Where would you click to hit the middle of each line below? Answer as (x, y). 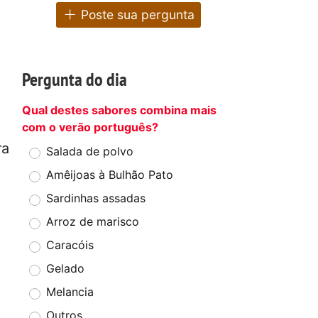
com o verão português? (90, 127)
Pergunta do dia (75, 79)
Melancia (70, 292)
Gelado (65, 269)
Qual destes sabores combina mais (119, 110)
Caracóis (70, 245)
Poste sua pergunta (136, 15)
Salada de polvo (90, 152)
